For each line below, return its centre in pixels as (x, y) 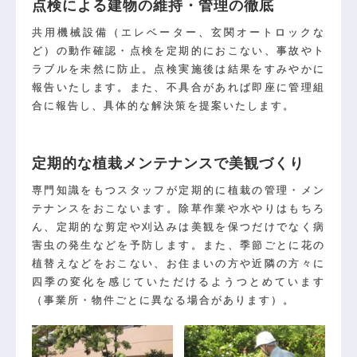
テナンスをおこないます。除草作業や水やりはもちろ (178, 209)
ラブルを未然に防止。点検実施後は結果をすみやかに (178, 69)
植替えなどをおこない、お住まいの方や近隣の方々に (178, 264)
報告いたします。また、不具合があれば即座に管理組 (178, 88)
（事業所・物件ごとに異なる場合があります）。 (163, 300)
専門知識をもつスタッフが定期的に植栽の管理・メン (178, 190)
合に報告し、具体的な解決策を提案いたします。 (163, 106)
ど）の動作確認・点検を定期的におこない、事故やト (178, 51)
